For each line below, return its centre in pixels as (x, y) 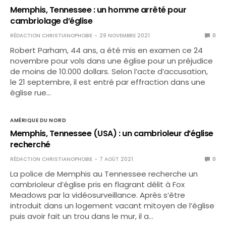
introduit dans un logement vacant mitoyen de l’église (112, 206)
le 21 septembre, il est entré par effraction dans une (108, 82)
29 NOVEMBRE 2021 (125, 36)
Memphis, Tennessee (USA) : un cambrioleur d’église (112, 133)
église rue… (31, 93)
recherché (30, 145)
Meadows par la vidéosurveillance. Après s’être (98, 195)
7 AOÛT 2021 (116, 159)
